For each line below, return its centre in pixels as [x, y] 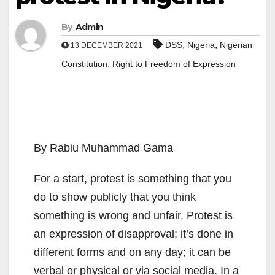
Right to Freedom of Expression [174, 64]
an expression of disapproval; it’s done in [134, 234]
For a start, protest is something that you [133, 179]
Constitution [84, 64]
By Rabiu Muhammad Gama [103, 148]
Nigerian [236, 45]
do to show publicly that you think [115, 197]
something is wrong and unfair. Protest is [133, 216]
